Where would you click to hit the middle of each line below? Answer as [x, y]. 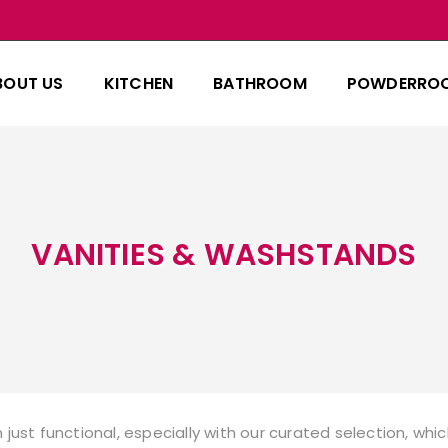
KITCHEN [138, 83]
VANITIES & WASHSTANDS [224, 254]
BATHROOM [260, 83]
